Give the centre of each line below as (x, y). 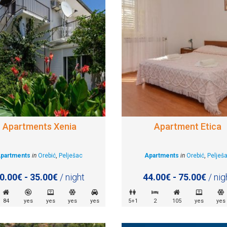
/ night (71, 177)
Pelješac (71, 155)
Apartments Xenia (39, 126)
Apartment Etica (188, 126)
